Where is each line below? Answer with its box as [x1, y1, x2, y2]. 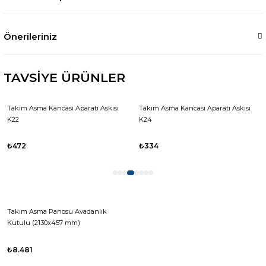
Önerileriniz [4, 31, 57, 43]
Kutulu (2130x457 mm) [7, 218, 80, 227]
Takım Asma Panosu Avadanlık [7, 207, 107, 216]
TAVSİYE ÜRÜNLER [4, 70, 125, 85]
